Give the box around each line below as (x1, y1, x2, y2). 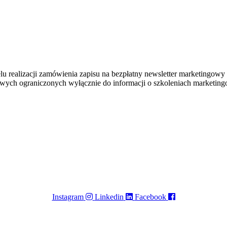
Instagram (52, 192, 84, 201)
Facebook (134, 192, 166, 201)
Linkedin (94, 192, 124, 201)
